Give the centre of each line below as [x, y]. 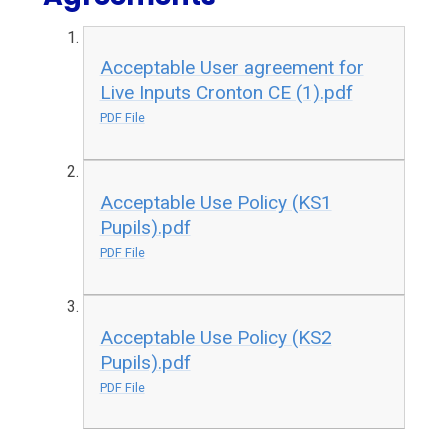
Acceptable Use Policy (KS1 [215, 203]
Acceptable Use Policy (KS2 [215, 337]
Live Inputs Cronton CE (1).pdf [226, 93]
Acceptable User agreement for [231, 68]
